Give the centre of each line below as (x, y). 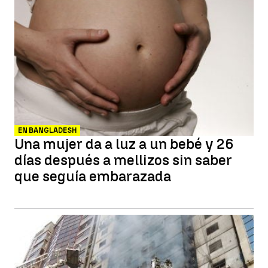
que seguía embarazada (93, 176)
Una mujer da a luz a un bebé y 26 (124, 144)
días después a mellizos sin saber (123, 160)
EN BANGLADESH (47, 130)
